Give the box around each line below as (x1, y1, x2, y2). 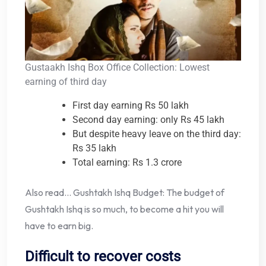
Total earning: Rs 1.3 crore (72, 157, 182, 169)
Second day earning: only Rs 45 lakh (72, 114, 224, 126)
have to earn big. (25, 220, 93, 232)
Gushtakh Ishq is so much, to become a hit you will (25, 203, 224, 216)
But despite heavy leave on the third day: (72, 128, 241, 140)
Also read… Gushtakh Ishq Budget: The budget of (25, 186, 224, 199)
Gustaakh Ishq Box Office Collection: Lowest (25, 62, 210, 74)
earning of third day (25, 76, 107, 88)
